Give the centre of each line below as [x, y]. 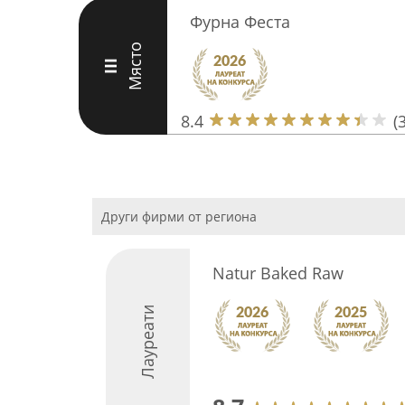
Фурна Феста [240, 22]
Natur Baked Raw [278, 273]
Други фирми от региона [179, 217]
